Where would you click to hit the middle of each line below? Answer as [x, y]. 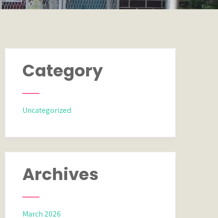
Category [63, 71]
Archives [61, 174]
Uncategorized [47, 110]
